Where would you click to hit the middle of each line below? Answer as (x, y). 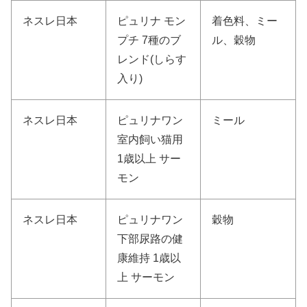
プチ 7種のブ (149, 40)
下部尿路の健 (150, 239)
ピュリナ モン (151, 21)
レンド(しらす (152, 60)
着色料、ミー (245, 21)
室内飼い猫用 (150, 140)
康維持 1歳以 (149, 258)
